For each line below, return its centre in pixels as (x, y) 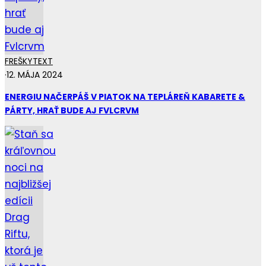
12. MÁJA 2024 (35, 75)
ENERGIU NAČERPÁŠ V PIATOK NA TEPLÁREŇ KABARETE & (125, 96)
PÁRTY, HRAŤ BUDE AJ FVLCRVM (72, 110)
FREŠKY (19, 61)
